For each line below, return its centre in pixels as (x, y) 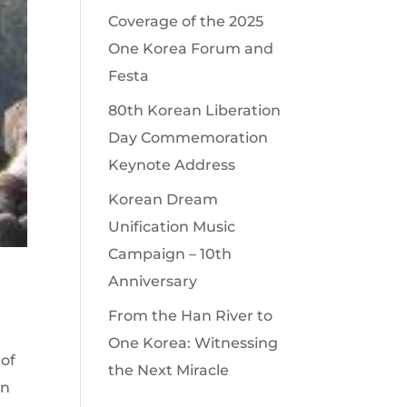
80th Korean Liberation (195, 110)
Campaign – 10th (170, 254)
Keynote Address (172, 165)
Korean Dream (164, 199)
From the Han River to (191, 316)
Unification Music (172, 227)
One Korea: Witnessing (194, 343)
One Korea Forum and (191, 49)
